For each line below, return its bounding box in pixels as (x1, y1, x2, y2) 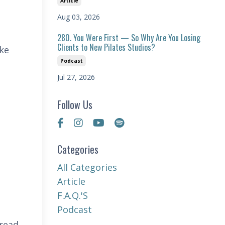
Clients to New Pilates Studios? (57, 41, 155, 53)
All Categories (57, 161, 117, 173)
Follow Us (57, 96, 92, 112)
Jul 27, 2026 (57, 72, 95, 82)
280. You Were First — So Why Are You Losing (57, 31, 200, 44)
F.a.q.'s (57, 189, 88, 201)
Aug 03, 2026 (57, 12, 100, 22)
